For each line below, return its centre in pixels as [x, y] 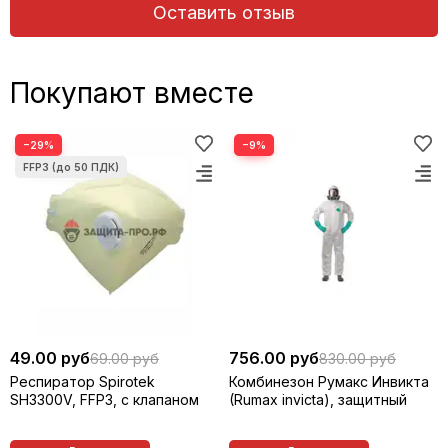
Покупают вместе [132, 92]
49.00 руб [50, 357]
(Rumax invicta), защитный [318, 399]
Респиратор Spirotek [82, 381]
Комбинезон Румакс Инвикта [329, 381]
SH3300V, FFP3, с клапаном [104, 399]
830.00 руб [357, 358]
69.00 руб [124, 358]
